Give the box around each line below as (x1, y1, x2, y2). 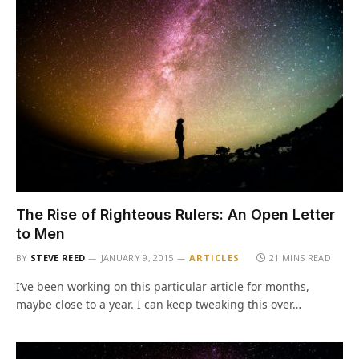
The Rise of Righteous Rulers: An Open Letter (16, 206, 335, 223)
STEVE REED (30, 252, 86, 264)
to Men (16, 225, 65, 242)
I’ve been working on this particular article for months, (16, 279, 309, 294)
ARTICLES (188, 252, 240, 264)
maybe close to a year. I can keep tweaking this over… (16, 296, 301, 312)
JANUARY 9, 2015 (100, 252, 174, 264)
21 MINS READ (269, 252, 332, 264)
